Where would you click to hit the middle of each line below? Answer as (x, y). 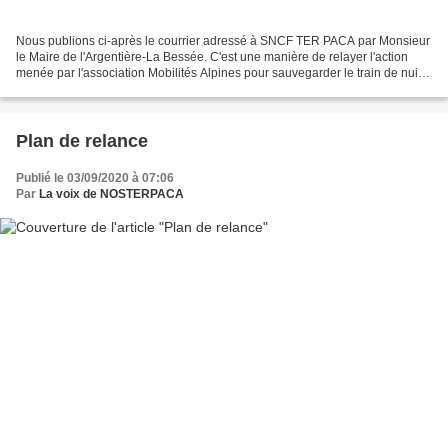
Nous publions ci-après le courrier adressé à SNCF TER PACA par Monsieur (223, 41)
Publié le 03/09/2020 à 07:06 (95, 178)
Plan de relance (82, 141)
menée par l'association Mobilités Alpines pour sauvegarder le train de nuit (218, 73)
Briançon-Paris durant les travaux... (111, 89)
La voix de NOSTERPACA (111, 194)
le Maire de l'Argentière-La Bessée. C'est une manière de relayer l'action (212, 57)
